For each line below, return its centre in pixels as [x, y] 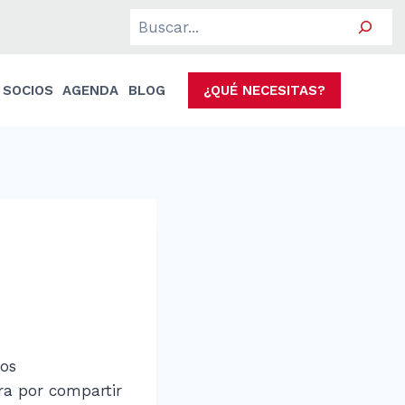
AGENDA [91, 90]
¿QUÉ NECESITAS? [264, 90]
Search [155, 19]
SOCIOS [28, 90]
